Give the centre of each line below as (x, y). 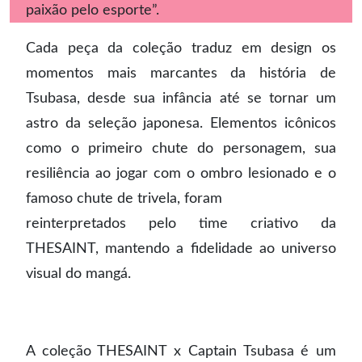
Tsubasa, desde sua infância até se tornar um (181, 98)
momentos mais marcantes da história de (181, 73)
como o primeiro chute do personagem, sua (181, 148)
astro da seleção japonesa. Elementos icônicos (181, 123)
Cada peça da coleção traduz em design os (181, 48)
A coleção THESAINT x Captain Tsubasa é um (181, 351)
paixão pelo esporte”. (93, 10)
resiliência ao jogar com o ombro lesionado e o (181, 173)
